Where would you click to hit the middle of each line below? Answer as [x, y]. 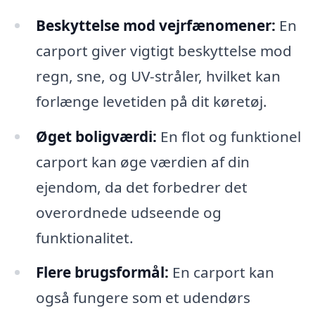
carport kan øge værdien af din [142, 161]
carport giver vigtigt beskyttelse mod [163, 50]
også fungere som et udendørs [143, 298]
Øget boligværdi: [96, 136]
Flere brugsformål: [102, 272]
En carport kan [221, 272]
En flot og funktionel [229, 136]
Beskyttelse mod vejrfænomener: [155, 25]
